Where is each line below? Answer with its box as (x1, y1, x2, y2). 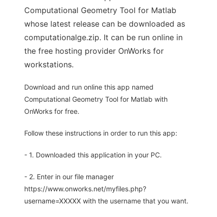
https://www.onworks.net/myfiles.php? (24, 185, 146, 193)
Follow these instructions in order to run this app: (24, 129, 177, 138)
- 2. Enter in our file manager (24, 172, 114, 181)
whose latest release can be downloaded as (24, 19, 185, 29)
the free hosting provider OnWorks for (24, 46, 164, 56)
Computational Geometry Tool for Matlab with (24, 95, 168, 104)
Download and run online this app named (24, 83, 154, 92)
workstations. (24, 60, 74, 70)
